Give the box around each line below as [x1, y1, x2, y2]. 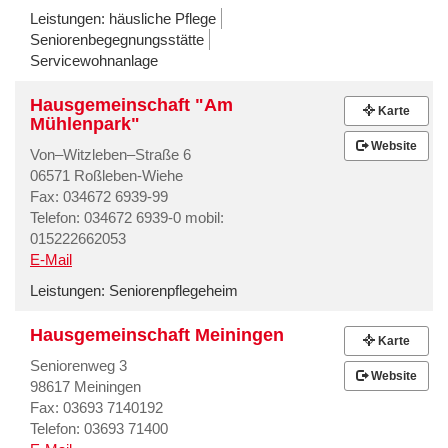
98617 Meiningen [30, 377, 141, 395]
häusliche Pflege [109, 9, 216, 27]
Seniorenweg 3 [30, 356, 127, 374]
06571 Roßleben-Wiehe [30, 166, 183, 184]
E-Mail [30, 250, 72, 268]
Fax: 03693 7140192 [30, 398, 163, 416]
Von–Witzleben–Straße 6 [30, 145, 191, 163]
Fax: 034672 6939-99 [30, 187, 168, 205]
